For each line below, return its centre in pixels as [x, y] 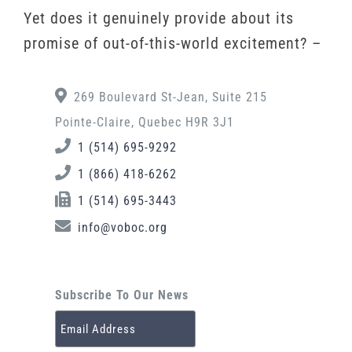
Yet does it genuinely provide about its [159, 18]
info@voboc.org [123, 228]
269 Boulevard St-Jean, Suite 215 [170, 97]
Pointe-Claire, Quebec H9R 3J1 [145, 123]
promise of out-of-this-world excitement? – [172, 43]
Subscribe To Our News [122, 295]
